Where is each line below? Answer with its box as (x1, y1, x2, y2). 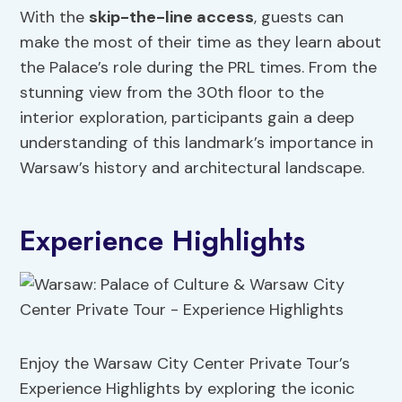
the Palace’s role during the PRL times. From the (20, 57, 378, 79)
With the (20, 6, 90, 29)
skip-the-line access (89, 6, 255, 29)
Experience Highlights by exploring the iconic (20, 378, 355, 400)
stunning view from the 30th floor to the (20, 82, 325, 104)
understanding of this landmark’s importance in (20, 132, 374, 154)
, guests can (254, 6, 345, 29)
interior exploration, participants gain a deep (20, 107, 355, 129)
